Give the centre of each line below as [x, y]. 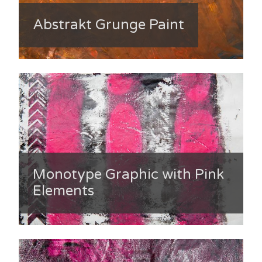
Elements [63, 191]
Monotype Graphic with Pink [128, 174]
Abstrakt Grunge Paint [108, 25]
